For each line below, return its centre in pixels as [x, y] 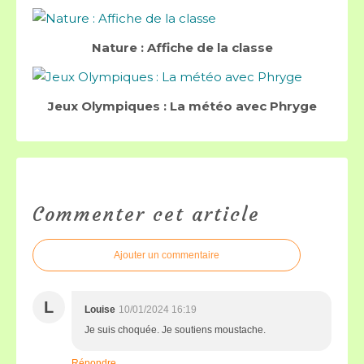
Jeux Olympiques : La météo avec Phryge [182, 106]
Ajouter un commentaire [167, 255]
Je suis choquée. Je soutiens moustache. [175, 330]
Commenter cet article [146, 214]
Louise [100, 310]
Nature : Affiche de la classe [182, 48]
